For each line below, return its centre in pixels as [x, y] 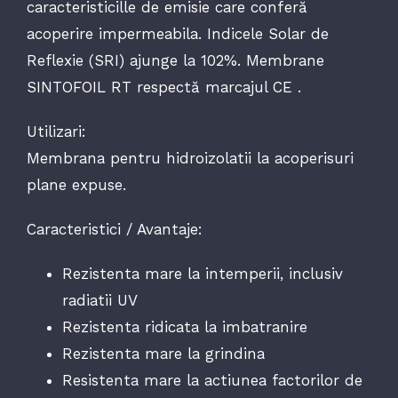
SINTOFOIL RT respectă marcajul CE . [163, 87]
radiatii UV [99, 300]
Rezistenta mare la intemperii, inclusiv [202, 274]
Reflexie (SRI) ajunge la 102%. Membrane [175, 60]
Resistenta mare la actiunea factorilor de [212, 380]
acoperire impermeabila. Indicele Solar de [177, 34]
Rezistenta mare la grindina [163, 354]
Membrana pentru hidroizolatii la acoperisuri [190, 158]
